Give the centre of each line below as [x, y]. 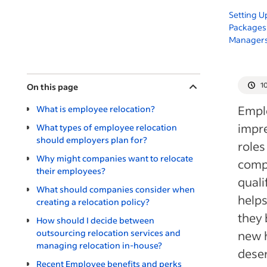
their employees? [71, 171]
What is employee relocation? [96, 109]
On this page [52, 87]
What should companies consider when [116, 189]
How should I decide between [95, 220]
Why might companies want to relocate [115, 158]
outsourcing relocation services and [108, 233]
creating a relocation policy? [93, 202]
